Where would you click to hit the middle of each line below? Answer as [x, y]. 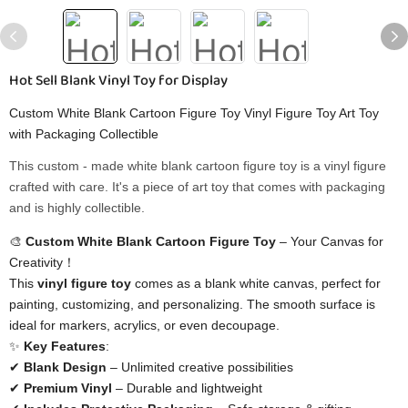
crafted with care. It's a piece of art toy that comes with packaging [197, 187]
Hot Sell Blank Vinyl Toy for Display [118, 81]
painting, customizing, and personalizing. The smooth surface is [192, 304]
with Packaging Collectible [84, 134]
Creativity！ [42, 262]
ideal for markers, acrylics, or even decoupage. [144, 325]
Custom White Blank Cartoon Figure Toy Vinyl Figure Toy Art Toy [194, 113]
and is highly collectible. [77, 208]
